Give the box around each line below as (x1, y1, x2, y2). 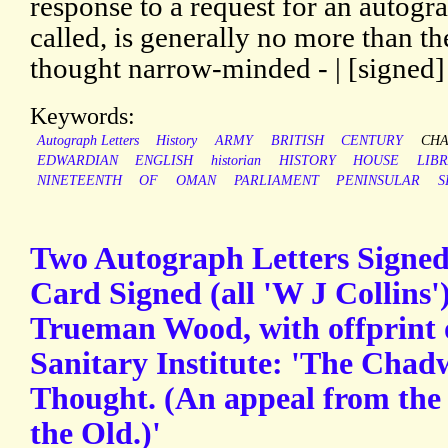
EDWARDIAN (36, 153, 118, 169)
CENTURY (341, 133, 404, 149)
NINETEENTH (36, 173, 122, 189)
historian (210, 153, 261, 169)
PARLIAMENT (233, 173, 319, 189)
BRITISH (270, 133, 324, 149)
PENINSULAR (336, 173, 421, 189)
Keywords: (30, 102, 135, 130)
